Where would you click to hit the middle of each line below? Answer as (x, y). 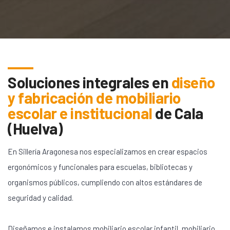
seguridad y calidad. (41, 198)
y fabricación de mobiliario (94, 98)
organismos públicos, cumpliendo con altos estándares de (105, 183)
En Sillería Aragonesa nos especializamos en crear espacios (108, 152)
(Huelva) (35, 129)
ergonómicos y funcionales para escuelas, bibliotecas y (100, 167)
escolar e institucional (80, 113)
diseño (193, 82)
